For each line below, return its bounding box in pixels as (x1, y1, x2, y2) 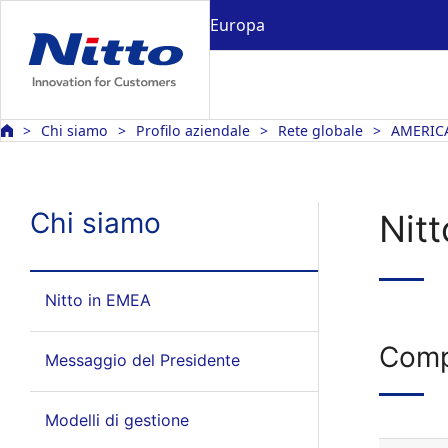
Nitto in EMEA (44, 290, 151, 310)
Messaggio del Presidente (44, 350, 240, 370)
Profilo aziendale (136, 121, 250, 140)
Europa (210, 13, 265, 36)
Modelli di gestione (44, 410, 189, 430)
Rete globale (278, 121, 363, 140)
